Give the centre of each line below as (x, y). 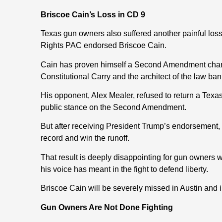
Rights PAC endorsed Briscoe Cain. (104, 46)
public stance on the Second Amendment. (113, 107)
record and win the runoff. (85, 138)
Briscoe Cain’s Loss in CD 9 (93, 14)
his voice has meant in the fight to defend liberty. (124, 169)
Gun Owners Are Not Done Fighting (107, 207)
